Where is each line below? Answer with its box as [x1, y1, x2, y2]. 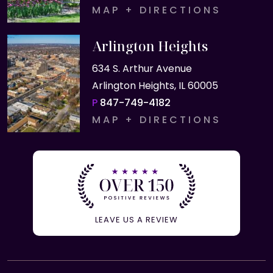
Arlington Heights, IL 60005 [91, 79, 218, 93]
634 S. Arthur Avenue [91, 62, 192, 76]
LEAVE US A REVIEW [94, 214, 178, 225]
